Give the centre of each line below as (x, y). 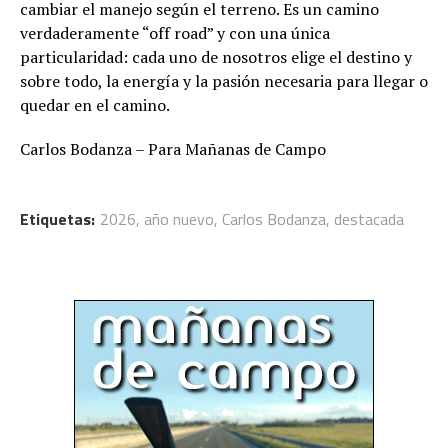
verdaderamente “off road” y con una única (175, 33)
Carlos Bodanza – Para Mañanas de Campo (173, 149)
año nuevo (179, 219)
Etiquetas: (57, 219)
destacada (369, 219)
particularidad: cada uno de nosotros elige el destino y (216, 57)
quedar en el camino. (95, 105)
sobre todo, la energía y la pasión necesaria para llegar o (224, 81)
